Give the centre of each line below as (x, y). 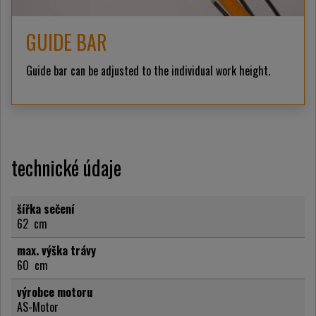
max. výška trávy (56, 251)
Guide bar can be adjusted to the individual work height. (148, 71)
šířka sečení (46, 209)
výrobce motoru (55, 292)
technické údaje (66, 168)
